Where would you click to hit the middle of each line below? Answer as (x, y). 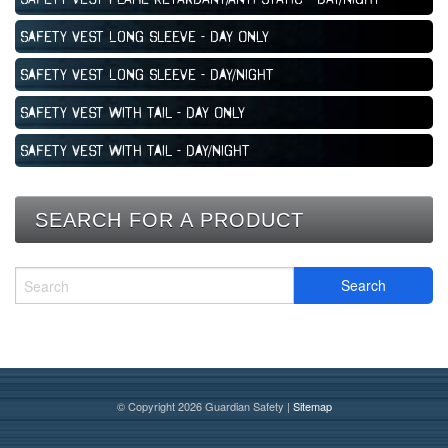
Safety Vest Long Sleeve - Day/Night (147, 74)
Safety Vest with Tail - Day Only (132, 112)
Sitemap (312, 406)
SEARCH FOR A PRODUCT (169, 220)
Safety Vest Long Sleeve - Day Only (144, 36)
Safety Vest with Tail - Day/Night (135, 150)
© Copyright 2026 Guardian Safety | (204, 406)
